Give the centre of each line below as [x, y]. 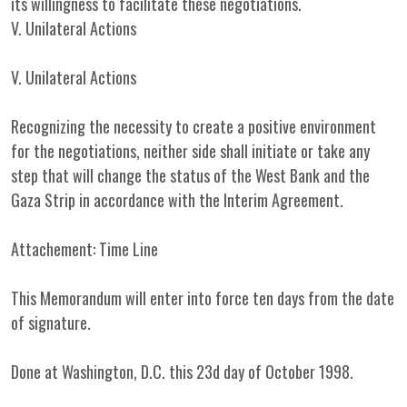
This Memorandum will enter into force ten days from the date [203, 298]
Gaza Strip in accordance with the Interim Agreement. [177, 200]
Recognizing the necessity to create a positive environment [194, 126]
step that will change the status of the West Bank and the [190, 175]
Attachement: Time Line [84, 249]
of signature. [51, 323]
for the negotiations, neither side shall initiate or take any [190, 151]
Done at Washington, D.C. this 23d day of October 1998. [182, 372]
